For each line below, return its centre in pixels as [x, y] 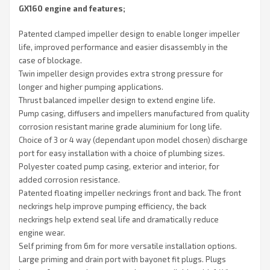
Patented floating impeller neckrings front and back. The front [130, 193]
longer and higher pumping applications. [91, 87]
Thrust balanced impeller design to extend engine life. [117, 100]
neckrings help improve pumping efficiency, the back [112, 206]
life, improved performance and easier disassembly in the [123, 47]
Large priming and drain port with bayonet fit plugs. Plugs [122, 259]
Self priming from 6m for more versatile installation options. [128, 246]
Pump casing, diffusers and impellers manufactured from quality [134, 114]
